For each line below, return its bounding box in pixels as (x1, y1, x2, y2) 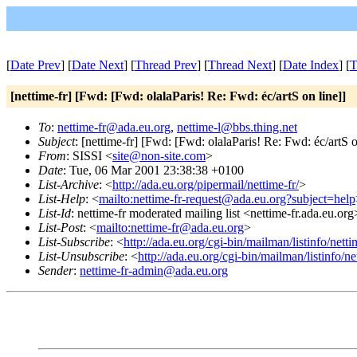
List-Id (38, 206, 71, 220)
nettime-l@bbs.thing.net (177, 120, 297, 134)
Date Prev (10, 58, 61, 72)
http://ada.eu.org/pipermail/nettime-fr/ (112, 178, 299, 191)
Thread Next (208, 58, 272, 72)
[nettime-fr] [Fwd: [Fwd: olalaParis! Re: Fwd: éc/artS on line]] (10, 89, 346, 103)
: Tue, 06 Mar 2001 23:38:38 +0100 (63, 163, 244, 177)
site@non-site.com (112, 149, 206, 163)
